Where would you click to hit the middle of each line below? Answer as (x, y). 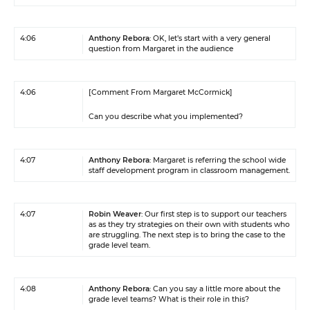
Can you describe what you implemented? (166, 117)
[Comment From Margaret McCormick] (161, 92)
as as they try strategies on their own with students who (189, 225)
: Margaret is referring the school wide (218, 160)
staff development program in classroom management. (189, 171)
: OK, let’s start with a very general (210, 38)
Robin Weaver (115, 214)
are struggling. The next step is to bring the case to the (187, 235)
